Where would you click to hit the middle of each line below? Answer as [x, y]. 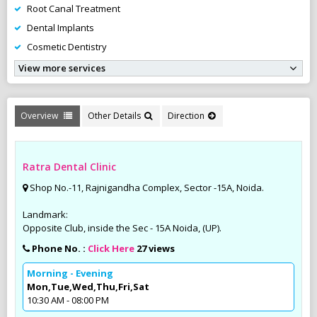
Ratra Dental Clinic [69, 166]
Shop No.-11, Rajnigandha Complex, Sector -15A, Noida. [147, 187]
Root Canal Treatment [74, 8]
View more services [62, 68]
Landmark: [45, 214]
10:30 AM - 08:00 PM [68, 300]
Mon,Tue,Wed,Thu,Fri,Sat [88, 286]
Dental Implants [60, 27]
